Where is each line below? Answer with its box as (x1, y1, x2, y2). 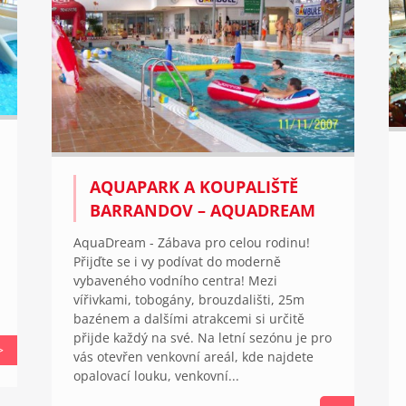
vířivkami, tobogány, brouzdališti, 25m (72, 291, 304, 309)
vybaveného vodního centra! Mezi (72, 272, 277, 290)
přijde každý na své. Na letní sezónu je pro (72, 329, 332, 347)
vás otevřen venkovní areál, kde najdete (72, 348, 314, 366)
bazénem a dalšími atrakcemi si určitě (72, 310, 304, 328)
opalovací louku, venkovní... (72, 367, 239, 385)
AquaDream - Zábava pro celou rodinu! (72, 234, 310, 252)
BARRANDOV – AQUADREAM (89, 199, 315, 222)
